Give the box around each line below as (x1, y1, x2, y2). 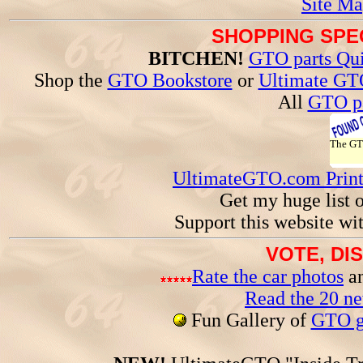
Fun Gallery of (186, 310, 311, 331)
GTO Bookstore (107, 70, 233, 91)
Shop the (33, 70, 108, 91)
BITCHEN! (147, 48, 244, 69)
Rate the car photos (192, 266, 344, 287)
